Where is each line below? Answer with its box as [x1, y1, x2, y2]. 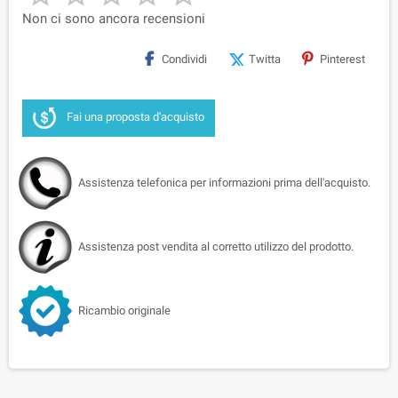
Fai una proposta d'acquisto [67, 110, 204, 124]
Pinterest [320, 52, 365, 66]
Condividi [162, 52, 207, 66]
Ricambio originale [78, 303, 171, 317]
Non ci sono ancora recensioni [22, 10, 205, 27]
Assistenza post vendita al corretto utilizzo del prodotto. [78, 239, 354, 253]
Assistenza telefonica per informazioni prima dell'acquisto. [78, 175, 370, 189]
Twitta [249, 52, 281, 66]
